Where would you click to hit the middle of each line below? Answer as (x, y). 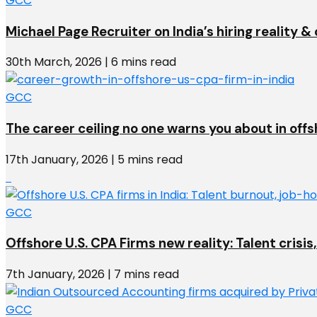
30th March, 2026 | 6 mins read (91, 62)
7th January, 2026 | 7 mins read (92, 275)
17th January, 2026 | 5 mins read (94, 159)
